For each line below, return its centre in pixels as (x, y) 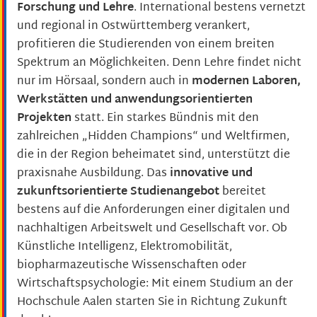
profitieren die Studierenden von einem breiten (146, 45)
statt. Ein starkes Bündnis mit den (165, 119)
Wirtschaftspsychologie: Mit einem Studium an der (155, 284)
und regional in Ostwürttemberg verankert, (133, 27)
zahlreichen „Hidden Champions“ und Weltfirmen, (153, 137)
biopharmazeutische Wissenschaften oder (132, 266)
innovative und (211, 174)
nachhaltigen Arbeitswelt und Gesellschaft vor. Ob (152, 229)
